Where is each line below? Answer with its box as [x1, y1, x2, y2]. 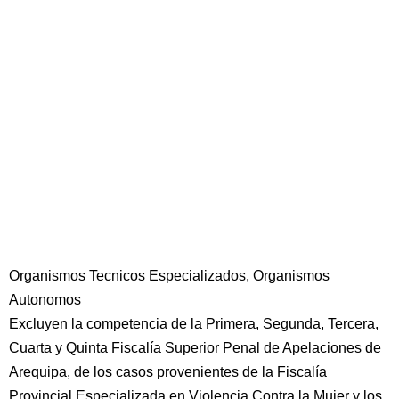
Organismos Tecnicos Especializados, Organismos [9, 268, 330, 283]
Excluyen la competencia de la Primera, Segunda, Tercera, [9, 316, 379, 331]
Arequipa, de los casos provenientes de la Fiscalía [9, 364, 327, 379]
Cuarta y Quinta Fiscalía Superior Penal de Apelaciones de [9, 340, 381, 355]
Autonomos [9, 292, 81, 307]
